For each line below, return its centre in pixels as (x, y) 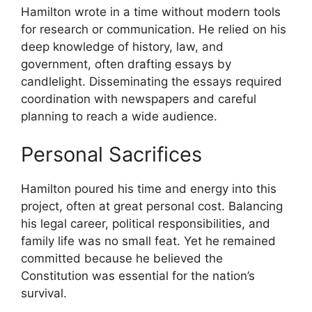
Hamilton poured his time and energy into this (149, 189)
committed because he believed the (122, 259)
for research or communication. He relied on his (154, 29)
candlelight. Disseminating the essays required (151, 81)
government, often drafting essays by (126, 64)
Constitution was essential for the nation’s (138, 276)
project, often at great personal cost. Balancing (152, 206)
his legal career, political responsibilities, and (146, 224)
